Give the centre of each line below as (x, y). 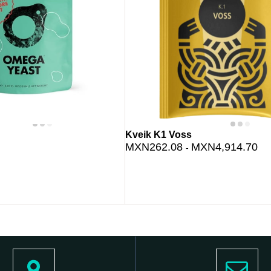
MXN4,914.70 (225, 147)
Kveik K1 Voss (159, 135)
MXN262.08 (156, 147)
